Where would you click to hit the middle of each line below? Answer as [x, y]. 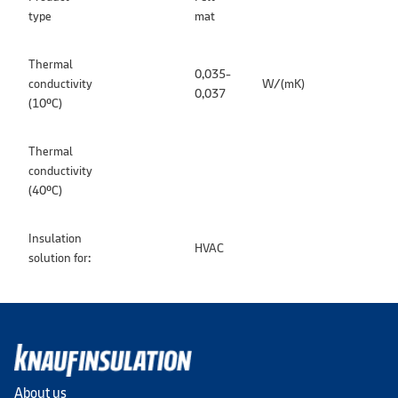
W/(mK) [283, 84]
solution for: [60, 258]
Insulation [55, 238]
